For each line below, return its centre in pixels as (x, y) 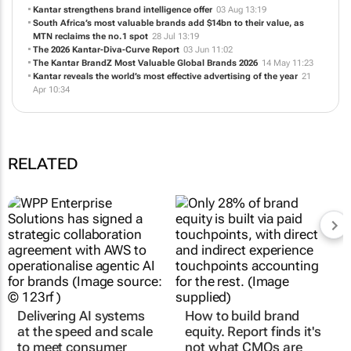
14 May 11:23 (287, 78)
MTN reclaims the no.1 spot (90, 52)
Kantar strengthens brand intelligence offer (122, 25)
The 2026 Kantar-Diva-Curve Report (106, 65)
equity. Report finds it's (253, 324)
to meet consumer (72, 340)
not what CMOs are (244, 340)
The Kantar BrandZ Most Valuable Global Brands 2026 (145, 78)
